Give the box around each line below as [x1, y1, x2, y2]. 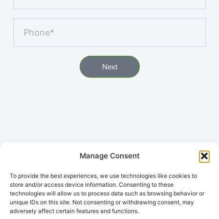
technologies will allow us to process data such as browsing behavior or [10, 190, 204, 197]
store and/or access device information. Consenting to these [10, 181, 174, 188]
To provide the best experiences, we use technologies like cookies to [10, 172, 197, 179]
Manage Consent [79, 151, 140, 160]
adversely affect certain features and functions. [10, 207, 139, 215]
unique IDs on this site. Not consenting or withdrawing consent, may [10, 198, 194, 206]
